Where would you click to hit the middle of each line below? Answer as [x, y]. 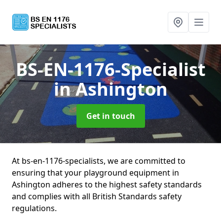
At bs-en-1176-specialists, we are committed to [99, 161]
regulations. [34, 208]
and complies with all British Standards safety [97, 196]
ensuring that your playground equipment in [95, 173]
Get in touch [110, 116]
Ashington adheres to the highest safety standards [107, 184]
